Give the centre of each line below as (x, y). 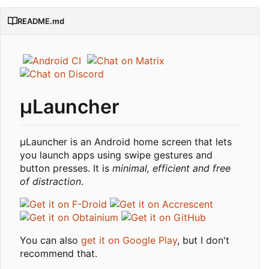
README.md (41, 21)
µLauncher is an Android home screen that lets (126, 141)
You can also (50, 240)
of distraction (50, 181)
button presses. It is (66, 168)
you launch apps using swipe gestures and (116, 155)
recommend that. (59, 253)
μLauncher (70, 107)
